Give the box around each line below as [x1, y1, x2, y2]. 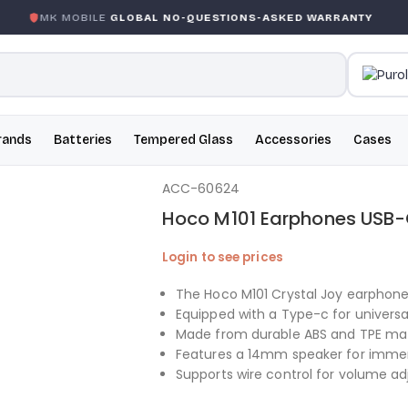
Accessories [255, 132, 331, 148]
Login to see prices [161, 249, 283, 266]
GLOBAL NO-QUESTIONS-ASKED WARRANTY [91, 11, 355, 24]
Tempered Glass [134, 132, 233, 148]
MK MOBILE [21, 11, 92, 24]
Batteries [54, 132, 112, 148]
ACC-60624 [161, 179, 240, 198]
